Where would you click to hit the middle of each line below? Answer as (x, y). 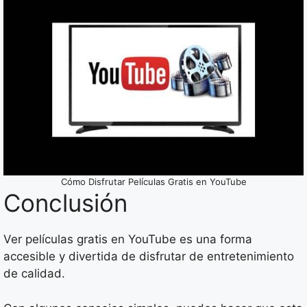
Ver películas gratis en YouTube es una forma (128, 239)
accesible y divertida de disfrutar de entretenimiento (149, 256)
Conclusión (65, 203)
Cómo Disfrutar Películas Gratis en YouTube (153, 182)
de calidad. (34, 273)
